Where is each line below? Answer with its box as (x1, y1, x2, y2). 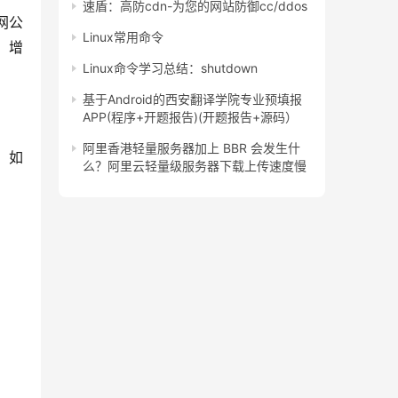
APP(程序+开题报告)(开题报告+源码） (83, 109, 298, 124)
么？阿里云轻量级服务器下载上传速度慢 (83, 158, 306, 173)
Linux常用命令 (83, 29, 163, 44)
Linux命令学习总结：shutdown (83, 60, 258, 76)
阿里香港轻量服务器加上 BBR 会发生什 (83, 140, 300, 155)
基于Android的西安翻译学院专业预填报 (83, 92, 302, 107)
